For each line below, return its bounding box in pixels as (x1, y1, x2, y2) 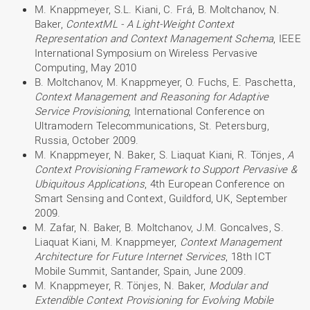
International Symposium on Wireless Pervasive (35, 46, 258, 60)
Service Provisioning (35, 104, 129, 118)
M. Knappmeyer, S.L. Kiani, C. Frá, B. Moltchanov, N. (35, 2, 280, 16)
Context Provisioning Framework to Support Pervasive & (35, 162, 297, 176)
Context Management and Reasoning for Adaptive (35, 89, 269, 103)
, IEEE (273, 31, 302, 45)
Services (185, 249, 226, 263)
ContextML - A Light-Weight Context (66, 17, 235, 30)
